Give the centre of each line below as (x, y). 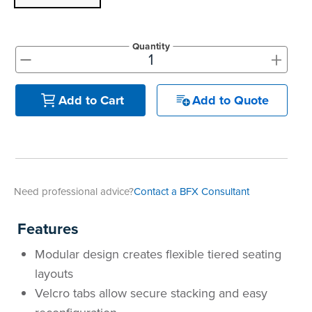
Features (48, 229)
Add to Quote (231, 100)
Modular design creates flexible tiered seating (158, 254)
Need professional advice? (74, 192)
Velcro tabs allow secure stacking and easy (151, 293)
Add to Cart (91, 100)
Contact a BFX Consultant (192, 192)
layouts (54, 274)
